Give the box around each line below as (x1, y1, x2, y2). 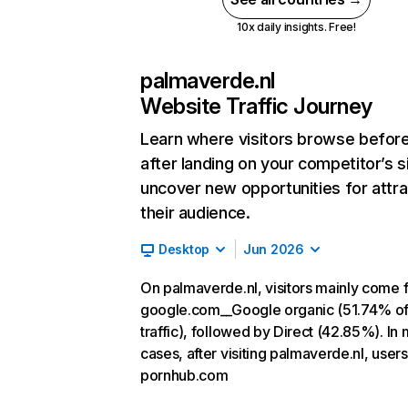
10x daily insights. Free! (236, 20, 356, 34)
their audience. (140, 203, 250, 222)
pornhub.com (140, 366, 229, 384)
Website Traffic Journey (140, 93, 372, 119)
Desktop (158, 241, 210, 257)
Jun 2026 (243, 241, 304, 257)
